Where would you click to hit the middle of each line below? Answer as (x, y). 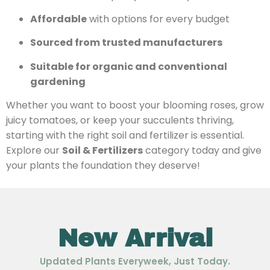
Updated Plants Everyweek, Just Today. (135, 261)
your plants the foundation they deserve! (103, 166)
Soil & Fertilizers (102, 151)
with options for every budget (158, 19)
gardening (58, 81)
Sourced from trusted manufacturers (126, 43)
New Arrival (135, 238)
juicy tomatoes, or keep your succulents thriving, (120, 121)
